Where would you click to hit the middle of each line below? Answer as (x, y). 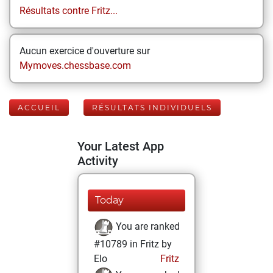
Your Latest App (121, 146)
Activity (98, 161)
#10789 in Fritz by (133, 244)
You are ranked (147, 227)
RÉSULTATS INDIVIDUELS (152, 108)
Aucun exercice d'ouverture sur (85, 51)
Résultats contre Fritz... (69, 11)
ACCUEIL (39, 108)
